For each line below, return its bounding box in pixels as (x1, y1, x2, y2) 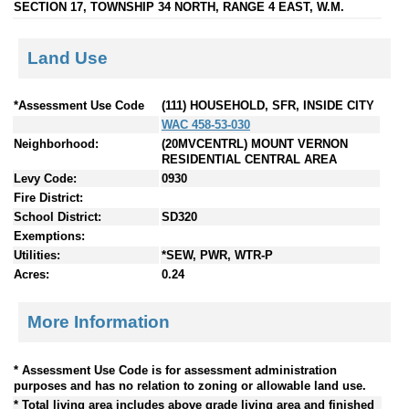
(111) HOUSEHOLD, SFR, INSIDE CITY (162, 99, 374, 113)
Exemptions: (14, 229, 85, 244)
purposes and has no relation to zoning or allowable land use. (14, 378, 366, 393)
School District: (14, 210, 101, 225)
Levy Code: (14, 172, 77, 186)
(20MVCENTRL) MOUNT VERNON (162, 137, 348, 152)
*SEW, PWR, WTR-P (162, 248, 273, 263)
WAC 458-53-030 (162, 118, 250, 132)
